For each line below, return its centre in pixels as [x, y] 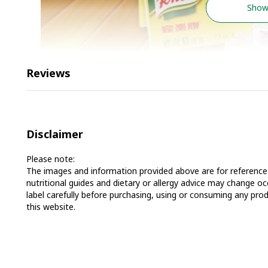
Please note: [51, 159]
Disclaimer [55, 134]
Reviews [48, 73]
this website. [51, 207]
